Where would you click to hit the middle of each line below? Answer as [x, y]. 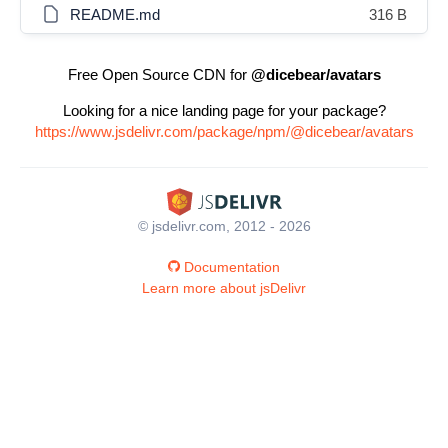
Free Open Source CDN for [159, 74]
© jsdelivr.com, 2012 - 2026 [224, 225]
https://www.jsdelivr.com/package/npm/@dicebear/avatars [224, 131]
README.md [115, 14]
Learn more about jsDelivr [224, 287]
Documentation [232, 266]
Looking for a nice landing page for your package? [224, 110]
